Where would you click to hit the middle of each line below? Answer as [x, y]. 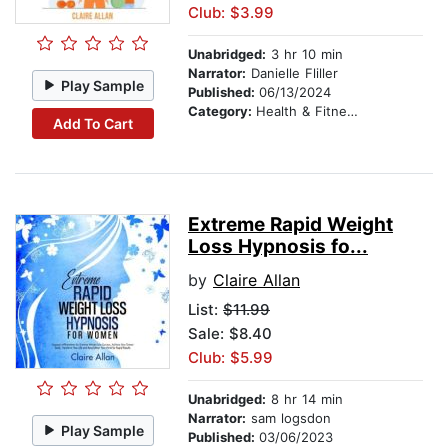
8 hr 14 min [304, 399]
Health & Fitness [301, 111]
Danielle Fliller [292, 73]
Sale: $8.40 [230, 334]
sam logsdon [288, 418]
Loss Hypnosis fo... [278, 247]
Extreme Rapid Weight [290, 225]
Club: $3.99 [231, 13]
